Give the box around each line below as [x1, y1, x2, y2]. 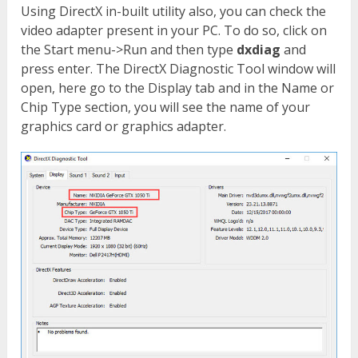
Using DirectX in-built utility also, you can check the [21, 2, 327, 21]
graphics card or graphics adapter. [21, 117, 227, 136]
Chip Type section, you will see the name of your [21, 98, 311, 117]
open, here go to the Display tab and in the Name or [21, 79, 335, 97]
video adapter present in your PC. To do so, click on [21, 22, 328, 40]
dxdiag [237, 41, 281, 59]
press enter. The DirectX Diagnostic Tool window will [21, 60, 336, 78]
